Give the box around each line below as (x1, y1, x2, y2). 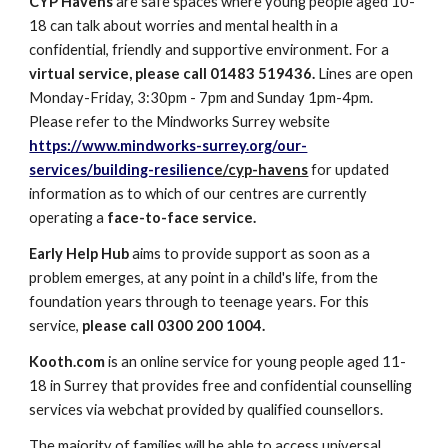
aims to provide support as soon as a (132, 245, 371, 262)
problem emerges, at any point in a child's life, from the (29, 269, 379, 286)
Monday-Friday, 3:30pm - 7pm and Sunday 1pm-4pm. (29, 89, 374, 106)
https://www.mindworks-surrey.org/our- (29, 137, 308, 154)
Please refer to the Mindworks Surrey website (29, 113, 331, 130)
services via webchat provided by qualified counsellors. (29, 401, 384, 418)
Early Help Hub (29, 245, 133, 262)
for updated (308, 161, 390, 178)
